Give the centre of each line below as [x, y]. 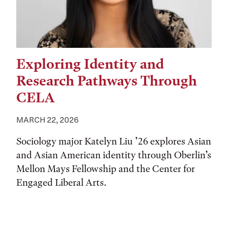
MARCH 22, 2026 [48, 119]
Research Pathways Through [107, 81]
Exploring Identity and [90, 64]
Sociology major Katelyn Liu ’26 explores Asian [114, 141]
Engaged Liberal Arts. [61, 182]
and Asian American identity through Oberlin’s [114, 155]
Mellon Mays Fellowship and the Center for [106, 168]
